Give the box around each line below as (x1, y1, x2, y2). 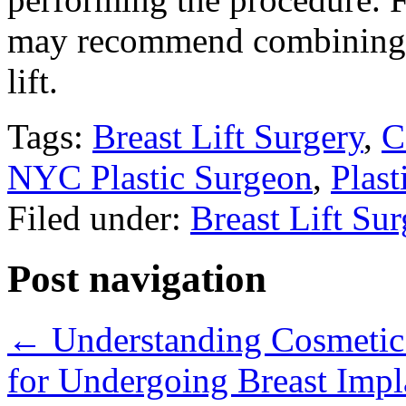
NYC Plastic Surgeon (7, 158, 313, 198)
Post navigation (7, 257, 266, 301)
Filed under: (7, 198, 190, 238)
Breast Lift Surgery (92, 117, 363, 157)
